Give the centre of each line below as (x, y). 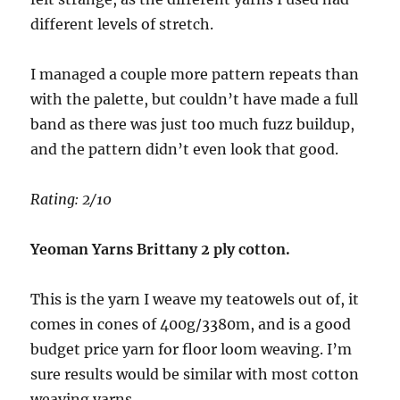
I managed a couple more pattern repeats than (195, 75)
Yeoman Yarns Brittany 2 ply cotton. (161, 250)
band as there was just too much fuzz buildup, (193, 125)
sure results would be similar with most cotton (195, 375)
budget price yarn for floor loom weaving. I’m (192, 350)
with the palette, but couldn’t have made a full (195, 100)
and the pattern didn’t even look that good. (185, 150)
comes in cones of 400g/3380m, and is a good (191, 325)
